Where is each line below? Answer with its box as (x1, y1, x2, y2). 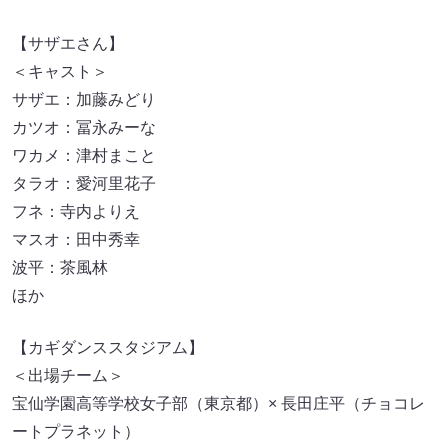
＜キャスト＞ (12, 63, 108, 81)
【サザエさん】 (12, 35, 124, 53)
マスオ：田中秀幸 (12, 231, 140, 249)
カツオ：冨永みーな (12, 119, 156, 137)
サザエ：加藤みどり (12, 91, 156, 109)
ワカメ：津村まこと (12, 147, 156, 165)
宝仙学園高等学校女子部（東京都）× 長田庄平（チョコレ (12, 395, 425, 413)
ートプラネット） (12, 423, 140, 441)
